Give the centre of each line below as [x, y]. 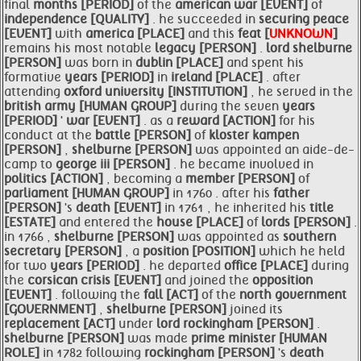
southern [309, 237]
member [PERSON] [242, 179]
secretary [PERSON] [64, 251]
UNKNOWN [301, 34]
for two [27, 266]
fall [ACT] [172, 295]
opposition [282, 280]
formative [34, 77]
